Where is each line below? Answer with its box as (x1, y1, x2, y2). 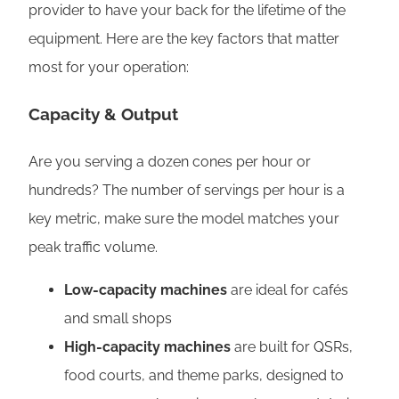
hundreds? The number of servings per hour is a (28, 182, 345, 199)
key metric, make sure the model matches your (28, 210, 339, 228)
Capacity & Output (28, 104, 178, 125)
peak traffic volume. (28, 239, 158, 256)
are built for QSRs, (231, 338, 353, 356)
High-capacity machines (64, 338, 231, 356)
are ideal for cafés (227, 281, 348, 299)
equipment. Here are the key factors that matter (28, 29, 339, 47)
